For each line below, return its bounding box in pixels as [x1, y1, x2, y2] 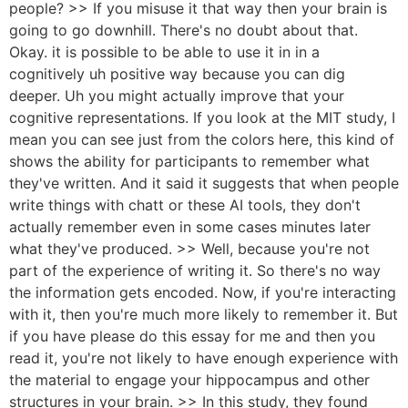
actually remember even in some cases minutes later [9, 218, 371, 237]
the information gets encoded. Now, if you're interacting [9, 283, 396, 302]
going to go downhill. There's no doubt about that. [9, 21, 358, 40]
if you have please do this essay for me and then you [9, 327, 375, 346]
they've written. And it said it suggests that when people [9, 174, 399, 193]
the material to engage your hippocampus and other [9, 371, 370, 390]
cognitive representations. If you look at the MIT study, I [9, 108, 395, 127]
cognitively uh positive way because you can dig [9, 65, 345, 84]
